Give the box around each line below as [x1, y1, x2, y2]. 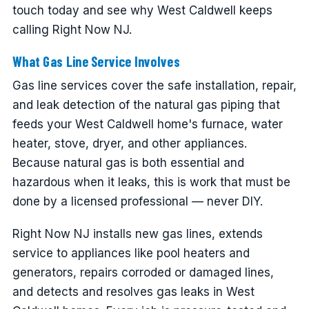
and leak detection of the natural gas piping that [12, 98, 280, 112]
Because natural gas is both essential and [12, 156, 244, 170]
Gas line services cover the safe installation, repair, [12, 79, 297, 92]
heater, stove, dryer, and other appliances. [12, 137, 247, 150]
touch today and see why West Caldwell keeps [12, 3, 272, 17]
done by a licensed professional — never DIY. [12, 195, 263, 208]
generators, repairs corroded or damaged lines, [12, 265, 274, 279]
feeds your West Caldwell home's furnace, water [12, 117, 283, 131]
